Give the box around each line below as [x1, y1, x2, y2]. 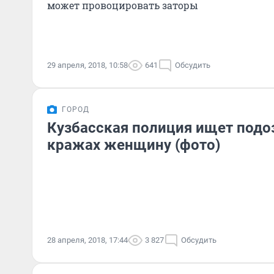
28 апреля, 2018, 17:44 [47, 235, 128, 245]
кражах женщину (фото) [47, 136, 220, 154]
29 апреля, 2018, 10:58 [47, 61, 128, 70]
